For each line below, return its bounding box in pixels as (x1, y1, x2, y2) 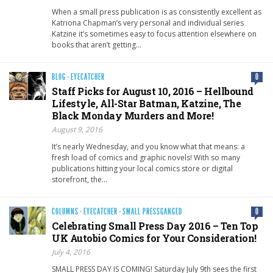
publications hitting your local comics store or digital (52, 163, 233, 174)
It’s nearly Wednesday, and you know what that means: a (52, 141, 245, 152)
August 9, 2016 (52, 124, 102, 135)
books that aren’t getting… (52, 40, 141, 51)
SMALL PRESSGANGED (122, 207, 182, 218)
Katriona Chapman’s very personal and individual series (52, 18, 244, 29)
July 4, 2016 (52, 247, 90, 258)
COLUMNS (52, 207, 79, 218)
